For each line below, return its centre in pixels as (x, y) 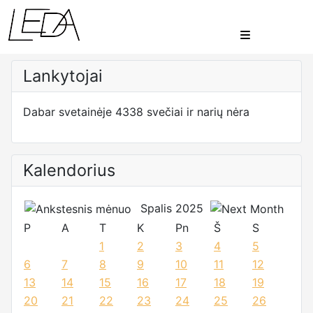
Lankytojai (63, 76)
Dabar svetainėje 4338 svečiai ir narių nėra (136, 112)
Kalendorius (69, 170)
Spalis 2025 (172, 208)
